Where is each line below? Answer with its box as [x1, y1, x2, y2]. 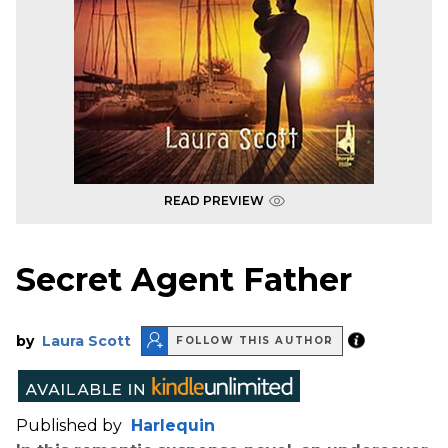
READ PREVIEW [163, 193, 264, 208]
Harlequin [131, 415, 215, 435]
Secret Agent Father [16, 260, 352, 300]
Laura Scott [42, 331, 131, 350]
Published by [16, 415, 126, 435]
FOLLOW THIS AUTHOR [176, 334, 334, 348]
